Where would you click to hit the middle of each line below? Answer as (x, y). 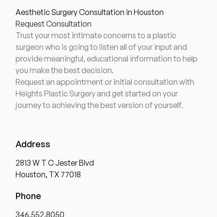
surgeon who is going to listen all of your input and (101, 47)
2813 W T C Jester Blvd (55, 163)
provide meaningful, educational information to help (107, 59)
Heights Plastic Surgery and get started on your (97, 93)
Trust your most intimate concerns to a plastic (96, 35)
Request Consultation (54, 24)
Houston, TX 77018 (48, 174)
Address (33, 144)
